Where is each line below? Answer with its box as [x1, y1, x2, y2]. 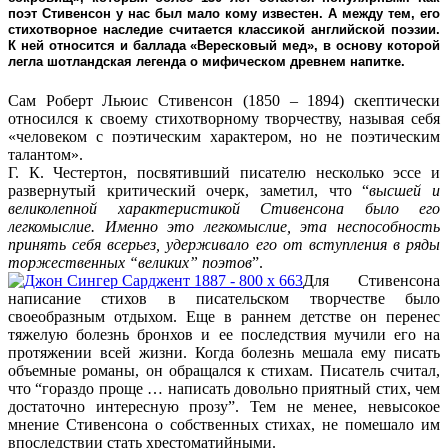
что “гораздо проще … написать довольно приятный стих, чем [8, 380, 440, 398]
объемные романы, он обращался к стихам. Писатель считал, [8, 362, 440, 380]
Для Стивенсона [303, 272, 440, 290]
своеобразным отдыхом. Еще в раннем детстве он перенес [8, 308, 440, 326]
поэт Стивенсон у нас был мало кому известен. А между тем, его [8, 6, 440, 22]
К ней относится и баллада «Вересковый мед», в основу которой [8, 38, 440, 54]
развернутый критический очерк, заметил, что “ [8, 182, 370, 200]
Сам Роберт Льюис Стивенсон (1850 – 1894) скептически [8, 92, 440, 110]
